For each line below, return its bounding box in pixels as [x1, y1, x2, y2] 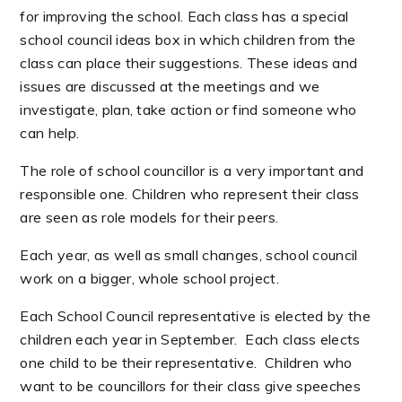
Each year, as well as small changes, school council [20, 246, 358, 264]
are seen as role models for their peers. [20, 208, 279, 226]
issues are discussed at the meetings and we [20, 77, 320, 95]
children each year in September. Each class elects [20, 330, 361, 348]
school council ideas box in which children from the [20, 31, 356, 48]
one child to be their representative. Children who [20, 354, 353, 371]
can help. [20, 124, 80, 142]
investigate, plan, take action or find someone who [20, 100, 357, 118]
